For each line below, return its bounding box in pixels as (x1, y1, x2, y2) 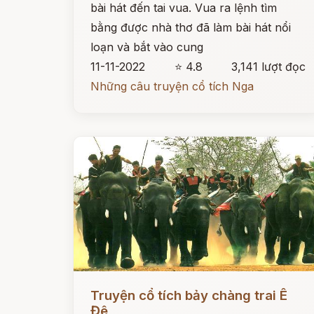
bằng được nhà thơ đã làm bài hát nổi (90, 20, 291, 34)
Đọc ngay (74, 278, 125, 292)
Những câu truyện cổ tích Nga (90, 79, 254, 93)
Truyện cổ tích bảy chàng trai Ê (90, 287, 287, 303)
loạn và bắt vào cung (90, 40, 203, 54)
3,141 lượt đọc (231, 60, 306, 74)
